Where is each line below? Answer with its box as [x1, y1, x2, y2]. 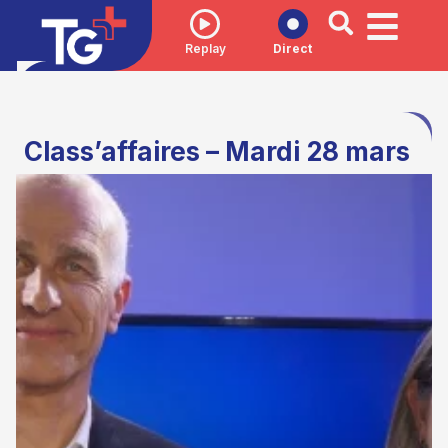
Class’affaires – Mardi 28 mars [24, 136, 411, 168]
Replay [184, 40, 226, 56]
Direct [273, 40, 313, 56]
